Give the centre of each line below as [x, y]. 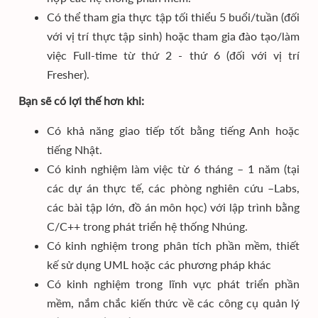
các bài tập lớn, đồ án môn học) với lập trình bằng [173, 207]
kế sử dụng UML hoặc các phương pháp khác [159, 264]
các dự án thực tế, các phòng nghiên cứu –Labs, [173, 188]
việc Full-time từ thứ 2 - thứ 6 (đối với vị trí [173, 55]
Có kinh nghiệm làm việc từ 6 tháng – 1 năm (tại [173, 169]
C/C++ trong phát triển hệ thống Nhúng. [147, 226]
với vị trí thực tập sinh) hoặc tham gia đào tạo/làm [173, 36]
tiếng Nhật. [75, 149]
